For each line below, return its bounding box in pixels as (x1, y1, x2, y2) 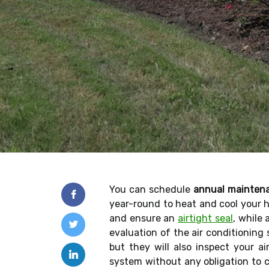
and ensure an (109, 213, 178, 224)
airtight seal (178, 213, 233, 224)
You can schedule (109, 184, 193, 195)
